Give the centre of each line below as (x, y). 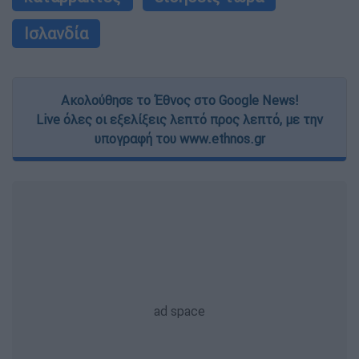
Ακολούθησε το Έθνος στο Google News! (179, 101)
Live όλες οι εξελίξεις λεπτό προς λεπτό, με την (179, 120)
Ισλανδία (56, 34)
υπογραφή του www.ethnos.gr (179, 139)
